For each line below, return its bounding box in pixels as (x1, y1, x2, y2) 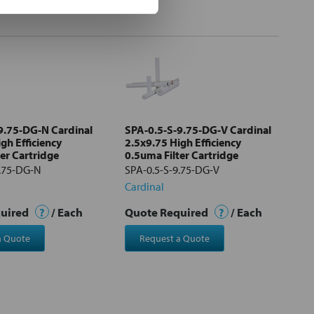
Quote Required (125, 204, 210, 219)
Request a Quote (139, 231, 210, 245)
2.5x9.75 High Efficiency (125, 135, 241, 149)
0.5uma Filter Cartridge (125, 147, 238, 162)
